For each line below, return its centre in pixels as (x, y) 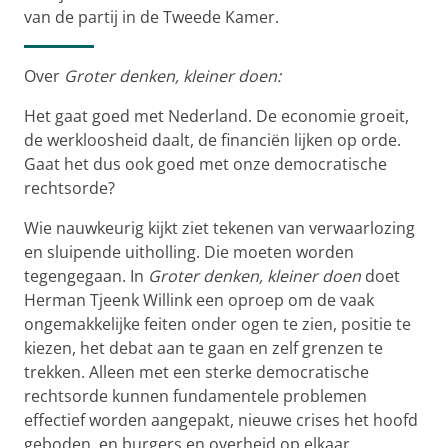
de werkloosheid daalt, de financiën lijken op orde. (212, 139)
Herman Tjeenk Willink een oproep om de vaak (199, 299)
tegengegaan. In (86, 275)
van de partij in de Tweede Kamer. (151, 16)
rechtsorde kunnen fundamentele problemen (195, 395)
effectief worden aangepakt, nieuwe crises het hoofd (221, 419)
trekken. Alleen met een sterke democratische (196, 371)
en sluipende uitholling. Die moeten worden (189, 251)
